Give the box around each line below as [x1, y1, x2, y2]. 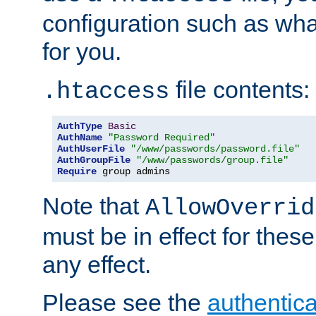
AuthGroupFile [57, 154, 130, 166]
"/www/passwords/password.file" [130, 143, 300, 155]
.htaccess [42, 78, 169, 106]
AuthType [57, 121, 102, 133]
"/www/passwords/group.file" [136, 154, 288, 166]
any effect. [42, 251, 151, 279]
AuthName [57, 132, 102, 144]
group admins [97, 166, 170, 178]
